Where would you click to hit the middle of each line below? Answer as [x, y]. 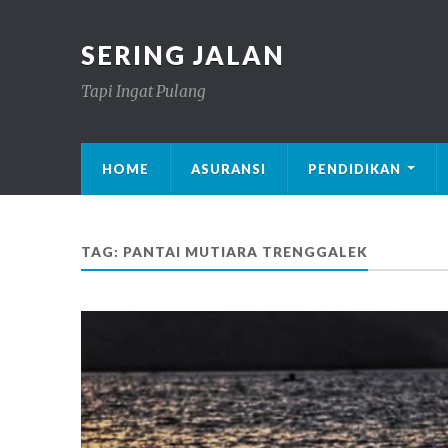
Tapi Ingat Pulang [143, 91]
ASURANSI [228, 169]
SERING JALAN [182, 55]
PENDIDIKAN [354, 169]
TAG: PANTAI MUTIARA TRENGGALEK [224, 252]
